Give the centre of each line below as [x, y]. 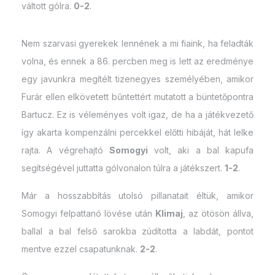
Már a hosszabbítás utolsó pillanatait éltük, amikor [137, 195]
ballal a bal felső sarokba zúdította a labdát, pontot [137, 231]
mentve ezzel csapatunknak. [81, 249]
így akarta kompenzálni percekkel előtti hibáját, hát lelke [137, 132]
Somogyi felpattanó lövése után [88, 213]
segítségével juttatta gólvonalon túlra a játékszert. [123, 168]
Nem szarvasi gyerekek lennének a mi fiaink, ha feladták [137, 43]
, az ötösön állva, [218, 213]
